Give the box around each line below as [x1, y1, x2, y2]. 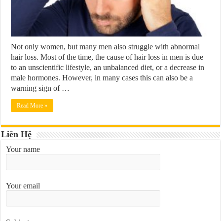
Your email [6, 181, 40, 190]
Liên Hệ [1, 129, 32, 139]
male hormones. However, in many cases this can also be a [11, 73, 193, 82]
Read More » [17, 102, 48, 109]
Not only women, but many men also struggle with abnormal [11, 42, 200, 51]
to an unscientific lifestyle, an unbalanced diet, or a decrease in [11, 63, 205, 72]
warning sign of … [11, 83, 70, 92]
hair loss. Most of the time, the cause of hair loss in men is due [11, 52, 204, 61]
